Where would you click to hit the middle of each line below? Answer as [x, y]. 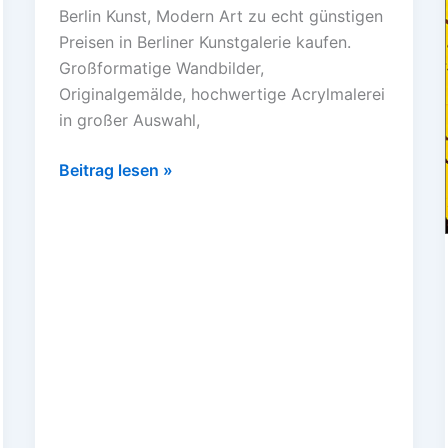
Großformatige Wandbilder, [161, 67]
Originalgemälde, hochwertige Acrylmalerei [221, 93]
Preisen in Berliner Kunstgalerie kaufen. [204, 41]
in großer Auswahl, [129, 119]
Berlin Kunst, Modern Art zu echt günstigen [220, 15]
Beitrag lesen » [115, 169]
